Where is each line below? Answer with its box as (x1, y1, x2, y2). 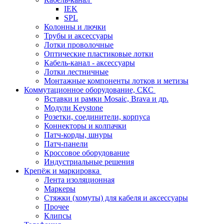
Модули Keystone (44, 103, 103, 112)
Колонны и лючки (44, 22, 106, 31)
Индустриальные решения (44, 157, 134, 166)
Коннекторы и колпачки (44, 121, 126, 130)
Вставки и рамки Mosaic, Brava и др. (44, 94, 168, 103)
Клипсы (44, 211, 71, 220)
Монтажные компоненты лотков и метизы (44, 76, 188, 85)
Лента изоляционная (44, 175, 114, 184)
